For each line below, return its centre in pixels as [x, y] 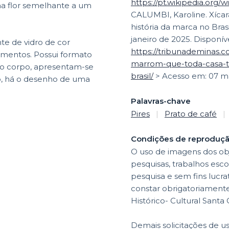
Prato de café [191, 113]
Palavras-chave [161, 101]
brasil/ [142, 76]
